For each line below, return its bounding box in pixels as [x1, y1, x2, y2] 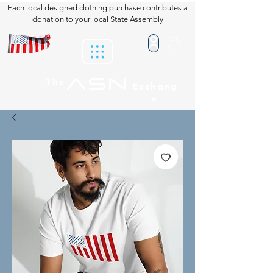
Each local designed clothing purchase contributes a [7, 3, 188, 12]
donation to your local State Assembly [32, 15, 163, 24]
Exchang [132, 83, 178, 93]
